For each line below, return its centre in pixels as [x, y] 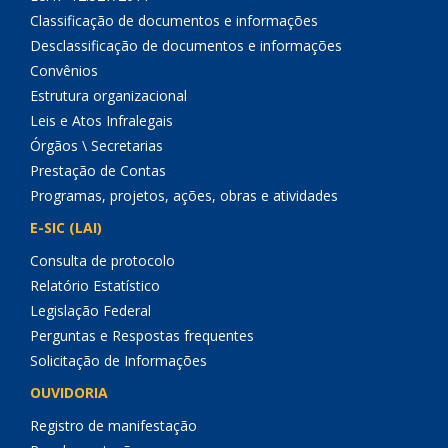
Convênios [64, 70]
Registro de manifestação [113, 425]
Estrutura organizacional [108, 95]
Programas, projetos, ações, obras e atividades [184, 195]
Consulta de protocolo [102, 260]
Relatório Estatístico [95, 285]
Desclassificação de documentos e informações [186, 45]
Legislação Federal [90, 310]
